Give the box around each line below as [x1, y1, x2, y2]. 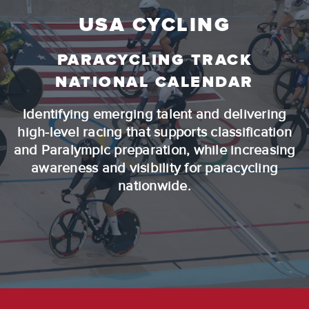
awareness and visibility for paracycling [31, 161, 278, 175]
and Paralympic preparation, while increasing [13, 143, 296, 157]
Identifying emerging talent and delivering [22, 108, 287, 121]
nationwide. [118, 179, 191, 193]
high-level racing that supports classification [17, 126, 292, 139]
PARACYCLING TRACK [57, 52, 252, 68]
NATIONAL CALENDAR [55, 74, 254, 90]
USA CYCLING [78, 15, 231, 35]
